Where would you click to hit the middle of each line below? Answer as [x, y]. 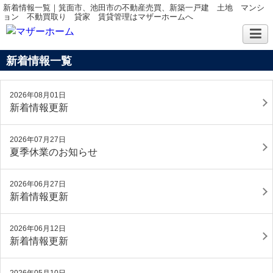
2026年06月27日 [38, 184]
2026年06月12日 [38, 229]
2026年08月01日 [38, 95]
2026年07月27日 [38, 140]
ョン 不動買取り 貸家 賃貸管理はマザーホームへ [98, 17]
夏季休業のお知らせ [54, 152]
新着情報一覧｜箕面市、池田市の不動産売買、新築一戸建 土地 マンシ [134, 8]
